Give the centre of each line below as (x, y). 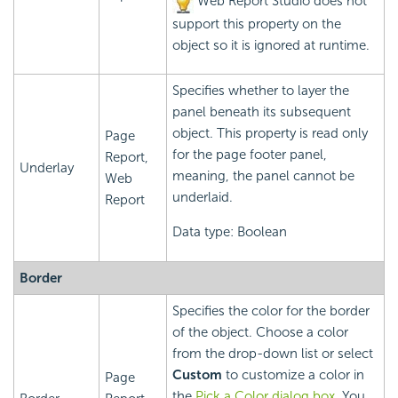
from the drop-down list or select (273, 354)
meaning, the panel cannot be (263, 176)
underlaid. (203, 198)
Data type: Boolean (230, 232)
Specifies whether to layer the (261, 91)
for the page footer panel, (250, 155)
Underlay (47, 168)
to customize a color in (293, 375)
